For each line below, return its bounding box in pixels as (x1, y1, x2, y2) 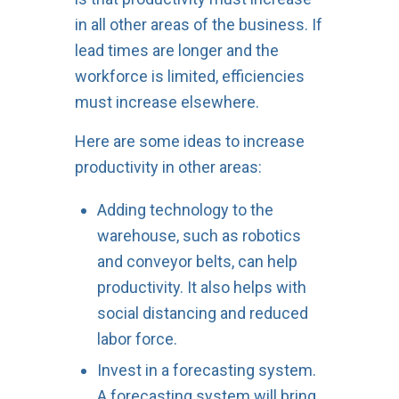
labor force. (96, 329, 177, 348)
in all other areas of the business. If (74, 14, 322, 34)
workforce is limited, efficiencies (74, 66, 305, 85)
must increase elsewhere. (74, 92, 259, 111)
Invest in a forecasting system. (96, 360, 316, 379)
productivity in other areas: (74, 158, 262, 177)
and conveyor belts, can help (96, 251, 297, 271)
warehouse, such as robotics (96, 225, 301, 245)
